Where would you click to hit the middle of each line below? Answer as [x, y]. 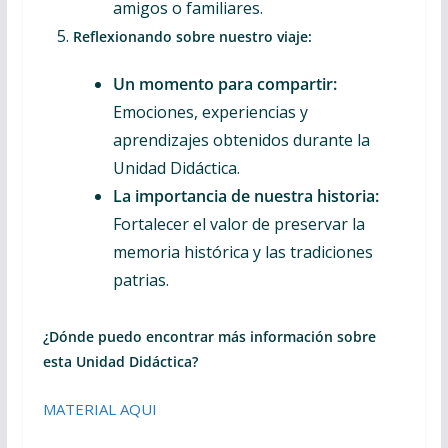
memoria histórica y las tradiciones [242, 252]
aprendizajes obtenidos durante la [241, 140]
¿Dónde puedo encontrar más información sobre [209, 336]
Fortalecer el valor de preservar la [238, 224]
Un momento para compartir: [224, 84]
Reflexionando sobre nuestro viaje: [192, 36]
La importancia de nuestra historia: [245, 196]
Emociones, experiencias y [210, 112]
